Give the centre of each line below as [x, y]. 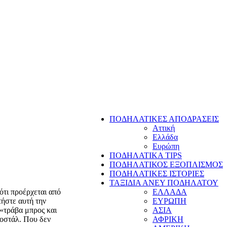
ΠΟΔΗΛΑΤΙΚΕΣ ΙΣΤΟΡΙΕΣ [157, 174]
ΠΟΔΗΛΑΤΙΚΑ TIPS [146, 155]
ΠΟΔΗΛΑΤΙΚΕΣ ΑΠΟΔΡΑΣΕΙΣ [164, 119]
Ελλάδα [165, 137]
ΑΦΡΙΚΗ [168, 219]
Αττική [164, 128]
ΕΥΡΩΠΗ [169, 201]
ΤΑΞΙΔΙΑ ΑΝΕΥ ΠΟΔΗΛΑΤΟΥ [164, 183]
